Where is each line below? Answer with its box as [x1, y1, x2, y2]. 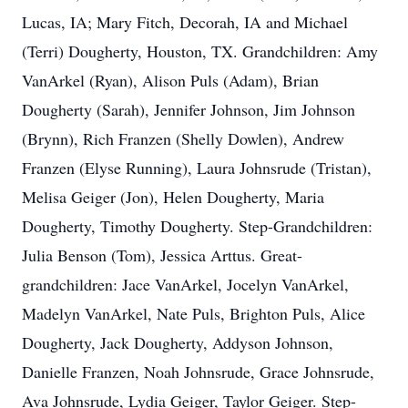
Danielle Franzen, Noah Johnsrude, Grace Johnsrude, [22, 361, 374, 382]
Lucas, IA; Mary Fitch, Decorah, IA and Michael [22, 11, 348, 33]
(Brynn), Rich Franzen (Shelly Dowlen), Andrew [22, 127, 344, 149]
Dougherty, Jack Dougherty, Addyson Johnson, [22, 331, 333, 353]
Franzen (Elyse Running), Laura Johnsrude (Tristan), [22, 157, 372, 178]
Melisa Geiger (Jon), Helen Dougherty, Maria [22, 186, 324, 208]
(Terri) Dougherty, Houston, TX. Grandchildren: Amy [22, 40, 378, 62]
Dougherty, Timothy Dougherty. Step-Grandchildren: [22, 215, 372, 237]
